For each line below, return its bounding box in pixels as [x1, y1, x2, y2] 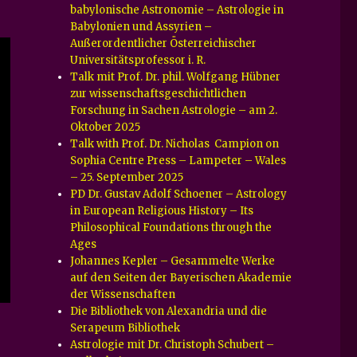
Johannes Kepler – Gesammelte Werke [70, 253, 276, 268]
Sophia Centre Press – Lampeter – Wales [70, 153, 287, 167]
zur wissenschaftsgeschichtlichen [70, 86, 247, 100]
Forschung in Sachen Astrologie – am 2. [70, 103, 278, 117]
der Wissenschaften [70, 287, 176, 301]
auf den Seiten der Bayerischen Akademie [70, 270, 292, 284]
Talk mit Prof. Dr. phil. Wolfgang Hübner [70, 69, 281, 84]
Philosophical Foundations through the [70, 220, 273, 234]
